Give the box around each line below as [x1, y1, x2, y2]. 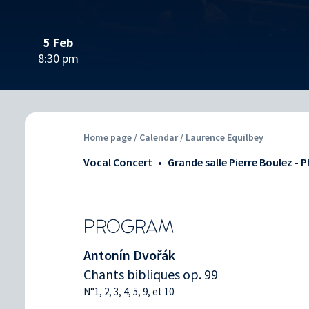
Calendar [139, 130, 180, 143]
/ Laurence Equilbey [180, 130, 263, 143]
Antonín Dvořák [83, 246, 175, 263]
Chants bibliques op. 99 [83, 265, 218, 283]
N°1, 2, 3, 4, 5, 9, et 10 [83, 284, 174, 298]
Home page [83, 130, 132, 143]
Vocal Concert [83, 154, 152, 169]
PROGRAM [83, 217, 174, 237]
